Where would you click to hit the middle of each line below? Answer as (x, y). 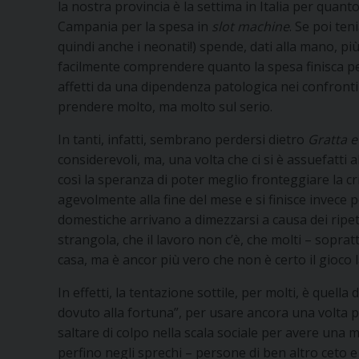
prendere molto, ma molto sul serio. (165, 106)
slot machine (250, 26)
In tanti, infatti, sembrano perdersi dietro (183, 139)
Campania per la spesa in (135, 26)
